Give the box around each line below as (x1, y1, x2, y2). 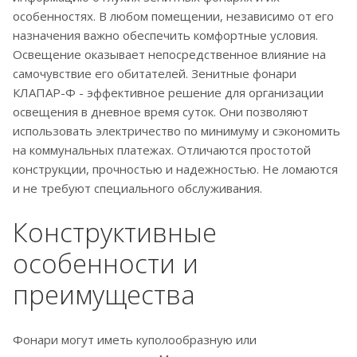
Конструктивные (13, 214, 217, 251)
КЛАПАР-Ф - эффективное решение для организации (13, 84, 324, 101)
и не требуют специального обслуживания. (13, 180, 262, 197)
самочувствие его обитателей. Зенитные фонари (13, 65, 296, 82)
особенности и (13, 245, 198, 282)
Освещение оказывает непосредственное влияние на (13, 46, 326, 63)
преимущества (13, 277, 195, 313)
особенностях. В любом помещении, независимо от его (13, 8, 334, 25)
